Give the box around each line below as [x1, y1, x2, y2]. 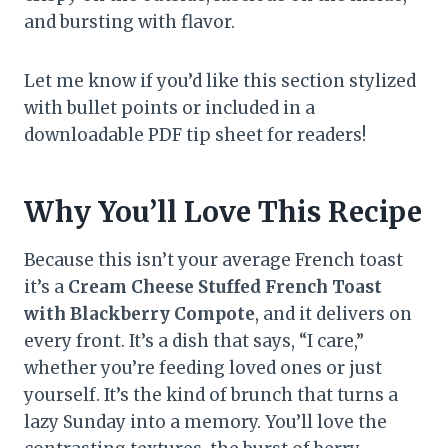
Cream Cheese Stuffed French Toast [68, 276, 382, 299]
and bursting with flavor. [24, 11, 235, 34]
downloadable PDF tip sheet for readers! [24, 124, 366, 147]
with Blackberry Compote [24, 303, 255, 326]
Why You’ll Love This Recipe [24, 194, 422, 231]
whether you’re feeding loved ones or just [24, 357, 382, 380]
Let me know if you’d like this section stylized [24, 70, 416, 93]
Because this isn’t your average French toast [24, 249, 403, 272]
